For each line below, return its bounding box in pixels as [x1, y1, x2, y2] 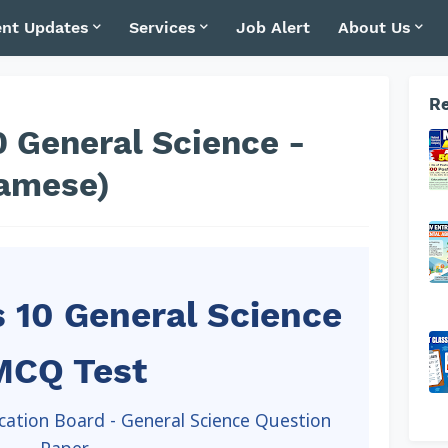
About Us [337, 18, 411, 37]
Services [128, 18, 196, 37]
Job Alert [235, 18, 310, 37]
